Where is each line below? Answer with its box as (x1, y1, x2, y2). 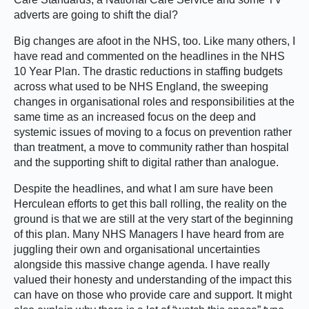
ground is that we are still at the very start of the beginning (14, 212, 293, 225)
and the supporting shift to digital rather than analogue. (14, 156, 279, 168)
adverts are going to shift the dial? (14, 8, 178, 21)
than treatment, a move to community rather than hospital (14, 141, 289, 153)
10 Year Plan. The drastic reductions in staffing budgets (14, 65, 283, 77)
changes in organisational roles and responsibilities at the (14, 95, 295, 108)
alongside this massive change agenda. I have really (14, 258, 270, 270)
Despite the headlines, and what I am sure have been (14, 182, 273, 195)
